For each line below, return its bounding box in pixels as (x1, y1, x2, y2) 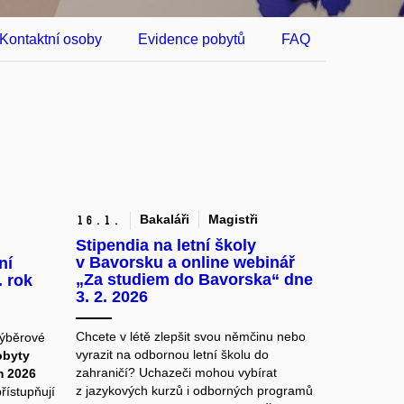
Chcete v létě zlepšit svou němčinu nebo (75, 329, 306, 344)
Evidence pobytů (138, 32, 245, 47)
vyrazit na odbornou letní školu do (75, 347, 269, 363)
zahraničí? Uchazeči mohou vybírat (75, 365, 277, 381)
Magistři (207, 212, 258, 227)
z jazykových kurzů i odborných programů (75, 383, 313, 399)
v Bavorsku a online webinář (75, 253, 295, 272)
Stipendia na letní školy (75, 236, 256, 255)
